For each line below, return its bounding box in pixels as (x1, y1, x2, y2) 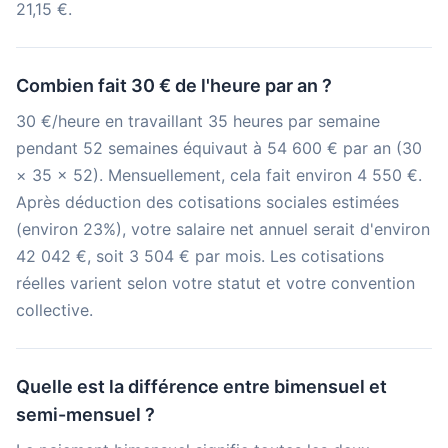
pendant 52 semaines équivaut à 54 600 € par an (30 (16, 138, 422, 158)
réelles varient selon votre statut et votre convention (16, 273, 415, 293)
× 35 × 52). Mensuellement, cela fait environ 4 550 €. (16, 165, 422, 185)
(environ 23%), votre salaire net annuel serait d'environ (16, 219, 430, 239)
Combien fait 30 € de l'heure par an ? (16, 75, 332, 96)
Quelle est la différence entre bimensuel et (16, 376, 387, 397)
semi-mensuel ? (16, 404, 155, 425)
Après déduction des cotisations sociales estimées (16, 192, 399, 212)
